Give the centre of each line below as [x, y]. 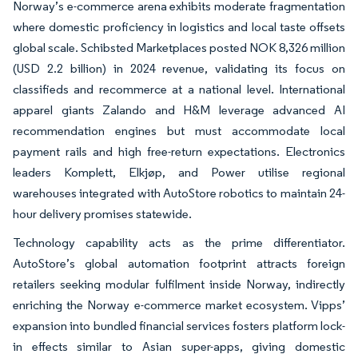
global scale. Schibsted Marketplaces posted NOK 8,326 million [179, 47]
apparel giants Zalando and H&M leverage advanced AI [179, 109]
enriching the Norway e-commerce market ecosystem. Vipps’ [179, 304]
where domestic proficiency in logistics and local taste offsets [179, 26]
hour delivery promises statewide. [102, 213]
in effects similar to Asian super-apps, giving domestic [179, 346]
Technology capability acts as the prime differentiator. [179, 242]
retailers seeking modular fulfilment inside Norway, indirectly [179, 284]
